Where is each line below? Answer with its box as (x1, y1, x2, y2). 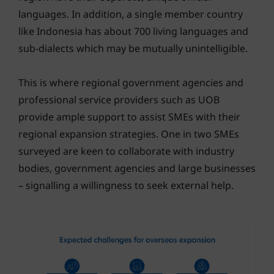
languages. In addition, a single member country (18, 7, 243, 21)
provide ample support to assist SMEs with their (18, 109, 240, 124)
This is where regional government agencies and (18, 75, 243, 89)
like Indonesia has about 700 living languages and (18, 24, 248, 38)
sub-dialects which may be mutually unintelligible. (18, 41, 248, 55)
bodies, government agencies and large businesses (18, 161, 256, 175)
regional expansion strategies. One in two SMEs (18, 127, 239, 141)
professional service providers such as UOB (18, 92, 220, 106)
